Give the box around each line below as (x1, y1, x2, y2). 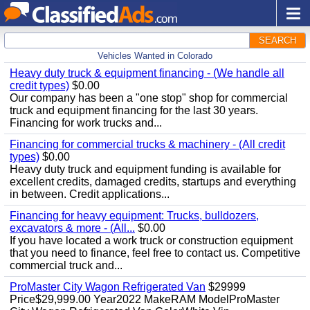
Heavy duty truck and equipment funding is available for (10, 163, 281, 175)
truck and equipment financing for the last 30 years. (10, 104, 258, 116)
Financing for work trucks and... (10, 117, 162, 129)
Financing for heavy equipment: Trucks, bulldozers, (10, 210, 259, 221)
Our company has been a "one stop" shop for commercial (10, 92, 288, 104)
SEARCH (259, 35, 296, 46)
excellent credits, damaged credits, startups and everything (10, 176, 296, 188)
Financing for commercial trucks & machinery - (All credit (10, 138, 285, 150)
